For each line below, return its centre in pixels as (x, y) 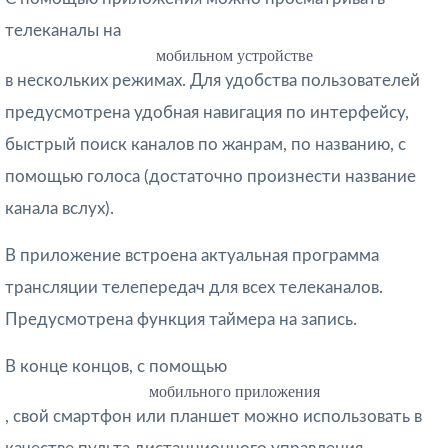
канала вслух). (59, 208)
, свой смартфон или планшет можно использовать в (213, 416)
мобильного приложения (235, 391)
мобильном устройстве (235, 55)
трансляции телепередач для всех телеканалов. (194, 287)
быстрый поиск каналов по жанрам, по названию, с (205, 144)
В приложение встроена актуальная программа (192, 255)
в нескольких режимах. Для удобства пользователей (212, 80)
